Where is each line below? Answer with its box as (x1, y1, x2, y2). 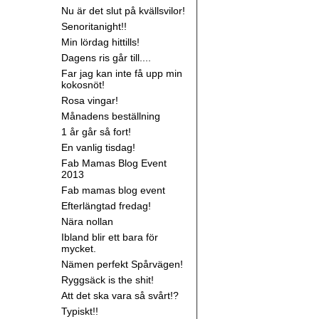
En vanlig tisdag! (61, 142, 135, 153)
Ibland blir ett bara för (61, 231, 158, 243)
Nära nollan (61, 216, 113, 227)
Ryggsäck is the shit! (61, 274, 154, 286)
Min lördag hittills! (61, 36, 140, 48)
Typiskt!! (61, 305, 98, 317)
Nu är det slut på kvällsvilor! (61, 5, 185, 16)
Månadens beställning (61, 110, 160, 122)
